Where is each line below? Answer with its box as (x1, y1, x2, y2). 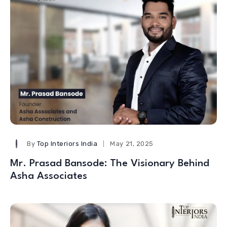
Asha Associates (10, 171, 87, 181)
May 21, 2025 (110, 139, 154, 147)
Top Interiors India (36, 139, 98, 147)
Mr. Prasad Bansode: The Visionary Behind (10, 158, 209, 169)
